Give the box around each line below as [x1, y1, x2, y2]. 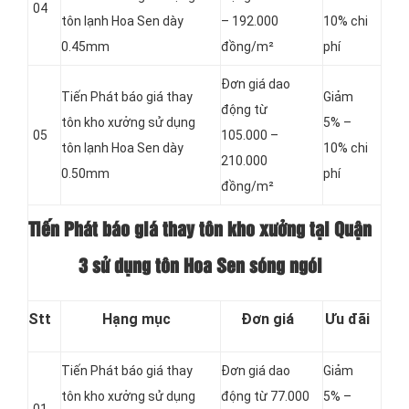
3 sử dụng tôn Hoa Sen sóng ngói [78, 258, 322, 276]
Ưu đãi [325, 310, 370, 329]
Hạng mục [101, 310, 171, 329]
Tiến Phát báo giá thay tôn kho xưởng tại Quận [28, 222, 372, 239]
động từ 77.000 [221, 389, 309, 404]
